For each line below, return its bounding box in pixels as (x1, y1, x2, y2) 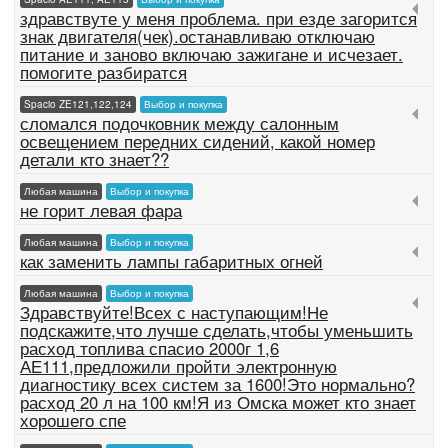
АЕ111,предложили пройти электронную (20, 354, 337, 379)
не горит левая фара (20, 198, 182, 223)
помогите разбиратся (20, 60, 187, 85)
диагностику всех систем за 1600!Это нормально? (20, 372, 415, 397)
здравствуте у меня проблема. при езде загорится (20, 6, 417, 31)
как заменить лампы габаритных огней (20, 249, 323, 274)
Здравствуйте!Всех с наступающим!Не (20, 300, 328, 325)
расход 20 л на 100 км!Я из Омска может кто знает (20, 390, 416, 415)
